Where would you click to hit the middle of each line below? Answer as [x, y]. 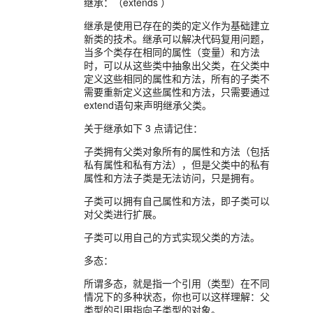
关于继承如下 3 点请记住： [143, 128]
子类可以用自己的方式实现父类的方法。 [172, 237]
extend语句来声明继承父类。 [148, 105]
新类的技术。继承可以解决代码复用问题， [177, 39]
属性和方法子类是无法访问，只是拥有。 [172, 178]
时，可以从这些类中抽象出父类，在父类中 [177, 65]
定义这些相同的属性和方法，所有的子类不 [177, 79]
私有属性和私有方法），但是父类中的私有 [177, 165]
